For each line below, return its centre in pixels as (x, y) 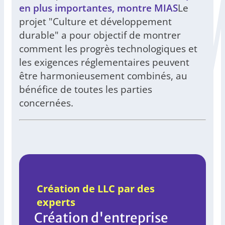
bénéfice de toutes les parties (86, 89)
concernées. (46, 103)
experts (56, 202)
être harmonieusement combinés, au (103, 76)
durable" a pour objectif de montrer (100, 35)
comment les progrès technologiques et (108, 49)
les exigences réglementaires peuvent (104, 62)
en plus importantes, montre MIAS (98, 8)
